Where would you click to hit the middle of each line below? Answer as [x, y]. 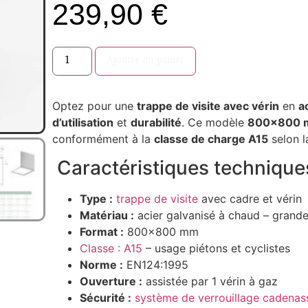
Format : [101, 232]
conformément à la [103, 139]
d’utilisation [82, 122]
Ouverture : [111, 282]
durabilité [156, 122]
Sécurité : [105, 298]
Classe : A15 [111, 249]
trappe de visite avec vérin [208, 106]
